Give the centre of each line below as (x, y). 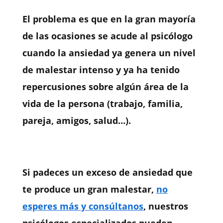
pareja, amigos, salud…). (76, 121)
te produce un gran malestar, (89, 189)
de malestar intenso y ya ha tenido (101, 70)
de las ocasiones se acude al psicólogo (107, 36)
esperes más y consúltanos (83, 206)
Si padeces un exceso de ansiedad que (107, 172)
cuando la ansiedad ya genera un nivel (109, 53)
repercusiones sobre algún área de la (105, 87)
